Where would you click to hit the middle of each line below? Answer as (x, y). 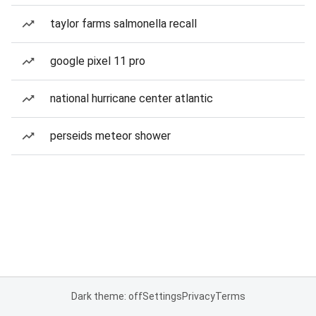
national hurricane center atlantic (132, 98)
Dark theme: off (107, 296)
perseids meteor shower (110, 136)
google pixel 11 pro (98, 61)
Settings (162, 296)
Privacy (198, 296)
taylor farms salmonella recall (123, 24)
